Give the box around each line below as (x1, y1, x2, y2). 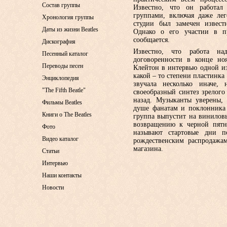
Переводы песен (42, 62, 83, 69)
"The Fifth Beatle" (42, 87, 86, 94)
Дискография (42, 38, 75, 45)
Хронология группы (42, 14, 94, 21)
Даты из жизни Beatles (42, 26, 98, 33)
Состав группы (42, 2, 80, 9)
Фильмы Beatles (42, 99, 82, 106)
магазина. (133, 145, 165, 153)
